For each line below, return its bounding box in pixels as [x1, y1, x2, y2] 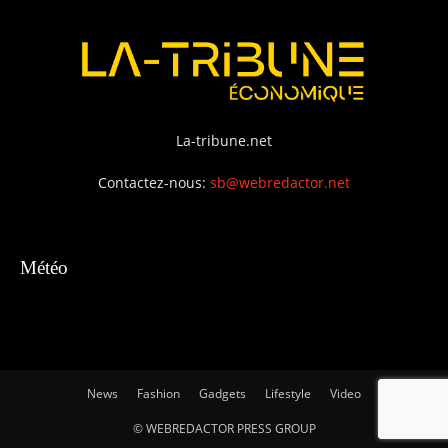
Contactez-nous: [98, 172, 210, 192]
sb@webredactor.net [210, 172, 350, 192]
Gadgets [199, 384, 246, 402]
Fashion [137, 384, 180, 402]
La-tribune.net [176, 130, 272, 150]
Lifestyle [265, 384, 311, 402]
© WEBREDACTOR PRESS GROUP [132, 419, 316, 437]
